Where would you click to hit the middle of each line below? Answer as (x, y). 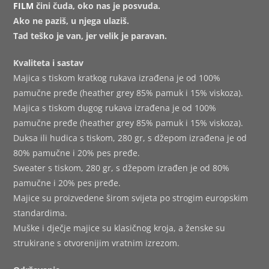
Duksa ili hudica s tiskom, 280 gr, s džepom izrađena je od (130, 138)
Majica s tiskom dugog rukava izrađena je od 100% (115, 108)
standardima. (41, 213)
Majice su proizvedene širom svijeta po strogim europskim (131, 198)
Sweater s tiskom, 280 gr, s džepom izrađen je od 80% (122, 168)
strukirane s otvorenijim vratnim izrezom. (97, 243)
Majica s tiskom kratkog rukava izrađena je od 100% (117, 78)
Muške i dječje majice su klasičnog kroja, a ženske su (119, 228)
